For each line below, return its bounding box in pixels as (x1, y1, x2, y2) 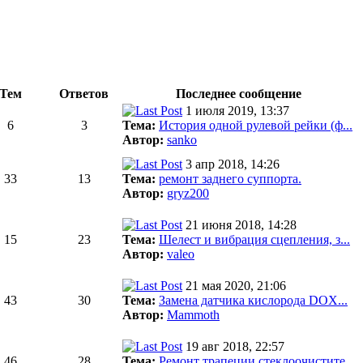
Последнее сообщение (176, 87, 301, 100)
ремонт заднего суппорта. (159, 172, 301, 186)
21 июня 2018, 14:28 (186, 218, 297, 232)
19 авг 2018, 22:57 (186, 340, 284, 353)
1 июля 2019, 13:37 (186, 104, 289, 117)
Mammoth (167, 308, 220, 322)
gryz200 (167, 186, 209, 200)
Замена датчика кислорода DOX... (159, 293, 348, 307)
